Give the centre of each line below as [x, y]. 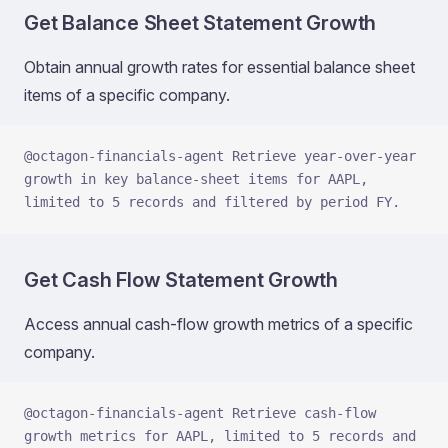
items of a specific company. [127, 95]
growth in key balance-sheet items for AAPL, [196, 179]
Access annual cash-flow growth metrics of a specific [218, 324]
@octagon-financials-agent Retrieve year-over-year [220, 156]
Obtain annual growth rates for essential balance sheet [219, 67]
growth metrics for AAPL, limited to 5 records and [220, 436]
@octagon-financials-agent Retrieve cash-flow [200, 413]
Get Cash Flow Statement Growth [181, 280]
